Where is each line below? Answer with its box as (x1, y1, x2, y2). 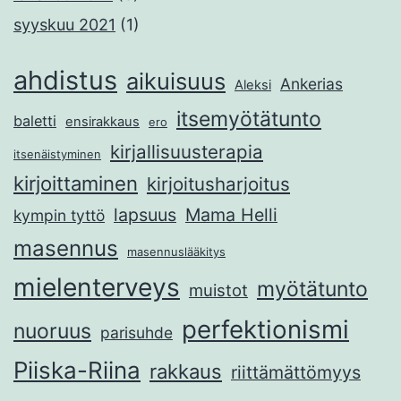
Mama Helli (185, 204, 277, 226)
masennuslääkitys (127, 244, 226, 260)
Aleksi (235, 77, 271, 94)
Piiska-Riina (13, 356, 141, 385)
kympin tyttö (13, 206, 105, 226)
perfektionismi (182, 314, 349, 346)
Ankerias (280, 74, 343, 94)
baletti (13, 112, 56, 131)
